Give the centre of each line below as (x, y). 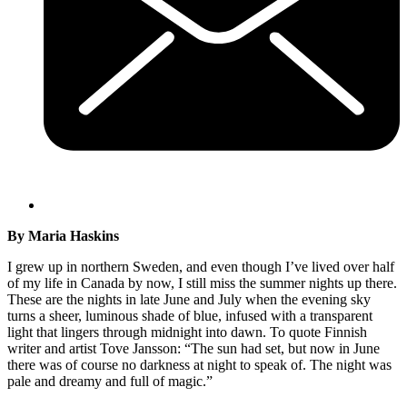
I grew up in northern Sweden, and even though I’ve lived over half (201, 266)
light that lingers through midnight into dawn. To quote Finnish (187, 332)
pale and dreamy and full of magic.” (110, 381)
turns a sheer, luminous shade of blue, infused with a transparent (190, 315)
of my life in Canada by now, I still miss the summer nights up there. (202, 283)
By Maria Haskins (63, 235)
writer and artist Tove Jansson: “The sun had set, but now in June (194, 348)
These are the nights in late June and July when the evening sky (189, 299)
